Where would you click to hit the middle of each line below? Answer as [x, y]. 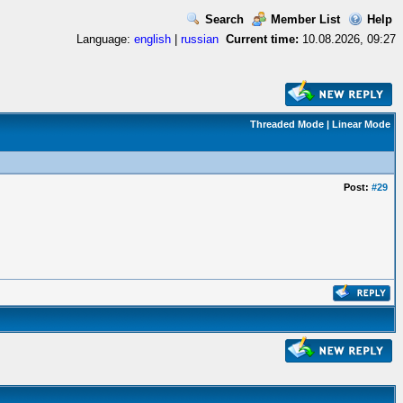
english [152, 39]
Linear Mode [361, 124]
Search [224, 19]
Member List [305, 19]
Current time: [262, 39]
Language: [105, 39]
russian [200, 39]
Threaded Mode [287, 124]
